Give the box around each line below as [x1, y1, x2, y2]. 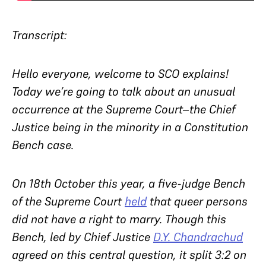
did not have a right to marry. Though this [12, 211, 226, 227]
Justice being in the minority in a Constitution [12, 119, 248, 135]
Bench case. [12, 137, 77, 153]
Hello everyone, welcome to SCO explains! [12, 66, 229, 81]
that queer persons [147, 194, 248, 209]
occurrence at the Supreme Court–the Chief [12, 102, 235, 117]
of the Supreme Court [12, 194, 125, 209]
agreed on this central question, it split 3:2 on [12, 247, 246, 262]
